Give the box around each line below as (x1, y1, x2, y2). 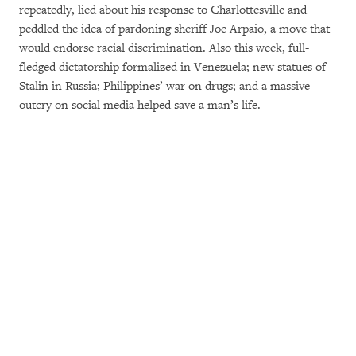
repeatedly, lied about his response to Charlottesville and (19, 2, 307, 17)
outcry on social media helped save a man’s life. (19, 98, 261, 113)
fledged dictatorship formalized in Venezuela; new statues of (19, 60, 326, 75)
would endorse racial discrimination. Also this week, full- (19, 41, 309, 56)
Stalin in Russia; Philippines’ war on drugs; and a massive (19, 79, 310, 94)
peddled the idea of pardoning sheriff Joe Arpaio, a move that (19, 21, 330, 37)
